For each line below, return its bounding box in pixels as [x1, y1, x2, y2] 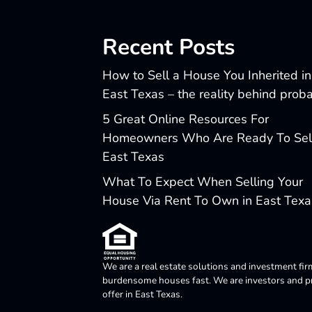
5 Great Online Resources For [102, 111, 269, 127]
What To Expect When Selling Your [102, 173, 303, 190]
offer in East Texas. [102, 288, 182, 301]
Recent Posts [102, 32, 235, 62]
